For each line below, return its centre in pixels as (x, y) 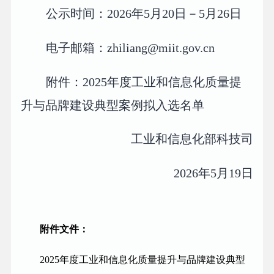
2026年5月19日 (213, 173)
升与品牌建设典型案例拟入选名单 (113, 105)
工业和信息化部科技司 (192, 139)
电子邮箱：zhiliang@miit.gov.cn (130, 47)
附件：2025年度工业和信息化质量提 (144, 82)
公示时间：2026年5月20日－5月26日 (144, 13)
